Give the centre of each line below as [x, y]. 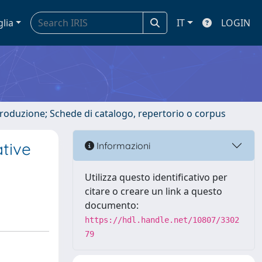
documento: [112, 205]
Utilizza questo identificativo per [156, 177]
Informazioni [122, 145]
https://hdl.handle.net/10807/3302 [162, 220]
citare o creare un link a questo [154, 191]
